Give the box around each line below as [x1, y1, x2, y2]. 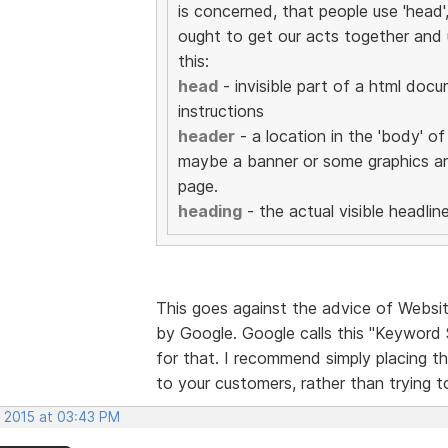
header [177, 125, 235, 146]
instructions [177, 100, 264, 121]
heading [177, 200, 242, 221]
